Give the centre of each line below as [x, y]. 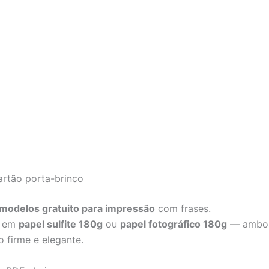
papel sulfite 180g [61, 224]
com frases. [183, 209]
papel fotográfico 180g [174, 224]
